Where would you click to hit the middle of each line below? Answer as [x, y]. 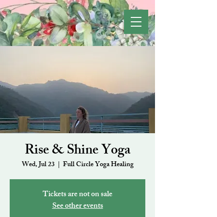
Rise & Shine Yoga [77, 151]
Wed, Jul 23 [38, 165]
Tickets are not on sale [77, 195]
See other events [77, 207]
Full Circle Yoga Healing [98, 165]
